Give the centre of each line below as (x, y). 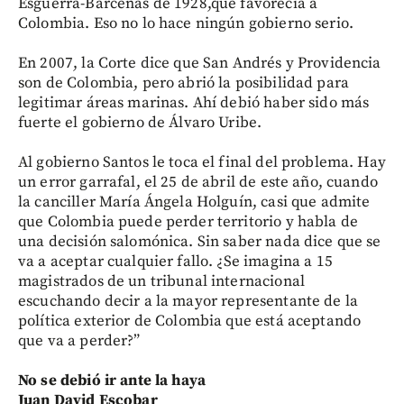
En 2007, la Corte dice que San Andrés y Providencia (200, 63)
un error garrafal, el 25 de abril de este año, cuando (198, 182)
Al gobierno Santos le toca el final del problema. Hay (202, 162)
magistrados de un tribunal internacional (161, 281)
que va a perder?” (79, 340)
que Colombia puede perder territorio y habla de (188, 221)
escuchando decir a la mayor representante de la (188, 301)
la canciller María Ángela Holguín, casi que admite (194, 202)
